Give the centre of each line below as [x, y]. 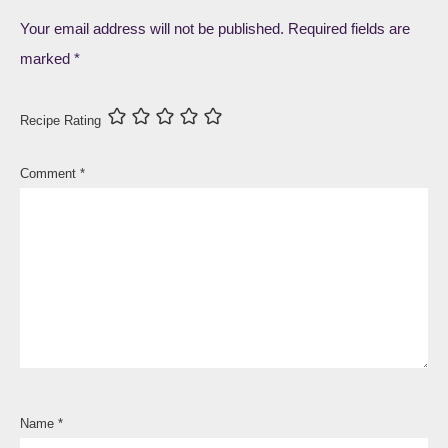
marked [47, 58]
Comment [50, 174]
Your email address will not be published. [152, 28]
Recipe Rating [60, 121]
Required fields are [349, 28]
